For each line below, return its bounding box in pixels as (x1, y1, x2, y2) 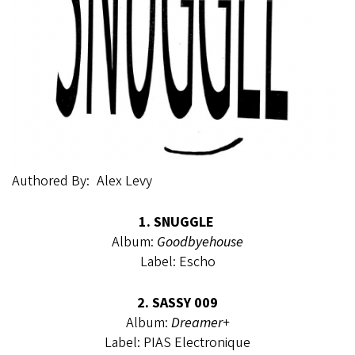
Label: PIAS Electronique (105, 332, 250, 353)
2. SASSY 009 (137, 292, 218, 313)
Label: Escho (139, 251, 216, 272)
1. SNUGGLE (138, 212, 217, 232)
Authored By (12, 170, 86, 191)
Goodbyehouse (157, 231, 243, 252)
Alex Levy (97, 170, 152, 191)
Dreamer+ (170, 312, 230, 333)
